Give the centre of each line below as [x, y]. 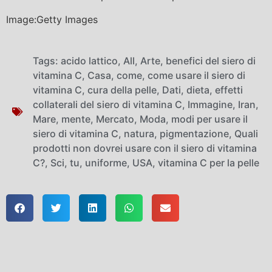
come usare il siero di [196, 75]
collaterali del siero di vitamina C [107, 104]
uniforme [106, 162]
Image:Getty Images [52, 19]
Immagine [210, 104]
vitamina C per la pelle [209, 162]
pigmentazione [194, 133]
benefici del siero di [211, 60]
